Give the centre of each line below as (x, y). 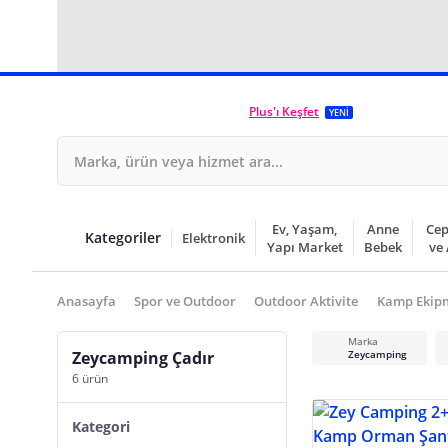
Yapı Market (304, 247)
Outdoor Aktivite (306, 301)
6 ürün (90, 378)
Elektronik (213, 238)
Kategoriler (123, 237)
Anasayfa (86, 301)
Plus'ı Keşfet (284, 111)
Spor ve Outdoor (185, 301)
